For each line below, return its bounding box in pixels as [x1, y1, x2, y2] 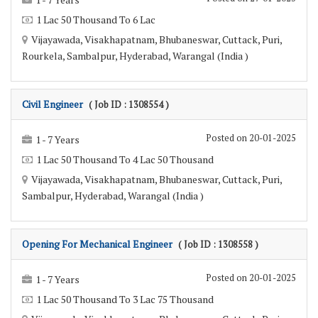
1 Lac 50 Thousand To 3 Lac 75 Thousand [36, 292, 214, 307]
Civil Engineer [22, 97, 83, 111]
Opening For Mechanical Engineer [22, 237, 172, 251]
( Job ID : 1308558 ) [178, 238, 258, 251]
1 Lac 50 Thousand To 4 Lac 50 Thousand [36, 153, 214, 167]
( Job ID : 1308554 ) [89, 99, 169, 111]
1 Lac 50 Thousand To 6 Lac [36, 13, 155, 27]
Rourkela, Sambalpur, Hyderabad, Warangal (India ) [22, 49, 248, 63]
